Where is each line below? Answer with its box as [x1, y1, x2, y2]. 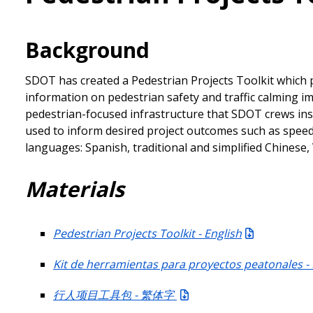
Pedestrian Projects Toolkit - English [53, 225, 242, 241]
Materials [25, 174, 124, 203]
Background [25, 35, 150, 64]
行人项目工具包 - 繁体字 [53, 286, 177, 303]
